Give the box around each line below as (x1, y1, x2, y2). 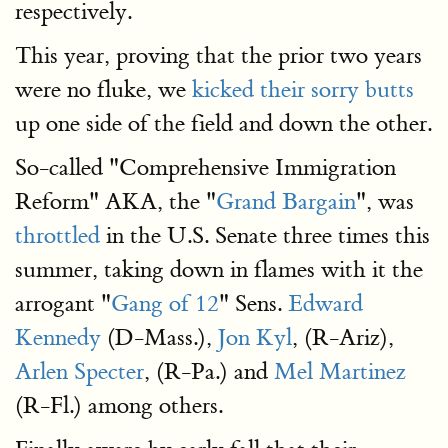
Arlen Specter (15, 357, 144, 386)
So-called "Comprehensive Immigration (15, 153, 396, 182)
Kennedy (15, 323, 101, 352)
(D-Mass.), (101, 323, 218, 352)
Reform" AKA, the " (15, 187, 216, 216)
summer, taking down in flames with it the (15, 255, 423, 284)
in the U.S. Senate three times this (100, 221, 430, 250)
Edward (288, 289, 363, 318)
